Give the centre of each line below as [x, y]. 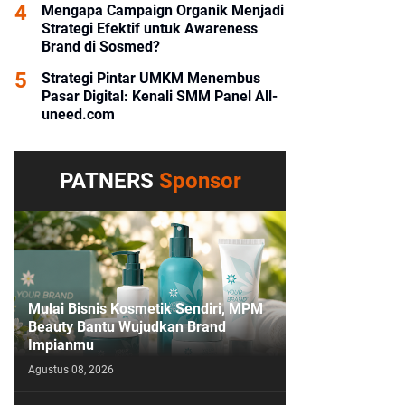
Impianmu [61, 345]
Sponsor [200, 181]
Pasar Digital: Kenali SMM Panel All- [160, 96]
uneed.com [78, 114]
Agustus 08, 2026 [71, 370]
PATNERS [109, 181]
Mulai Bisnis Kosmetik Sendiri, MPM [146, 309]
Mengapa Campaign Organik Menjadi [163, 10]
